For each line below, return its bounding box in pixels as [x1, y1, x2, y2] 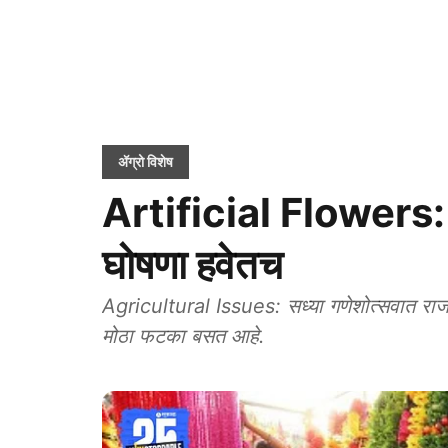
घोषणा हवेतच [102, 240, 283, 289]
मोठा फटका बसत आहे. [102, 324, 265, 348]
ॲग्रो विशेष [118, 153, 173, 170]
